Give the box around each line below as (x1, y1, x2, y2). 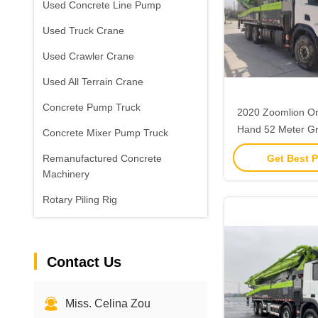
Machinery (43, 168, 89, 180)
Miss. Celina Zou (65, 297, 150, 309)
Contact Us (47, 254, 121, 270)
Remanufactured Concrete (43, 153, 162, 164)
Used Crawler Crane (43, 50, 134, 62)
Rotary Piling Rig (43, 194, 117, 205)
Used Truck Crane (43, 25, 124, 36)
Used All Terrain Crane (43, 76, 143, 87)
